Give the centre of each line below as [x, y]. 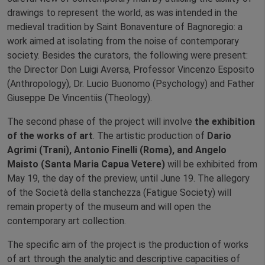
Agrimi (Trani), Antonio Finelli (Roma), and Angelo [117, 150]
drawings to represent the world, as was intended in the [122, 13]
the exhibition [225, 122]
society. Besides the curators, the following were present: [127, 56]
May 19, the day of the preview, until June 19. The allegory [128, 179]
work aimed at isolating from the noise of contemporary [123, 41]
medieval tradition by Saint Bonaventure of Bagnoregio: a [125, 27]
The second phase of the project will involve [101, 122]
